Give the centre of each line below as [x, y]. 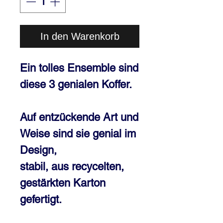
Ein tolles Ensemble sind [79, 68]
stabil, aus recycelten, [72, 167]
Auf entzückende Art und [79, 117]
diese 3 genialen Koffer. [76, 84]
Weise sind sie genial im [78, 134]
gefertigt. [41, 199]
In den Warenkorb [80, 36]
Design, [38, 150]
